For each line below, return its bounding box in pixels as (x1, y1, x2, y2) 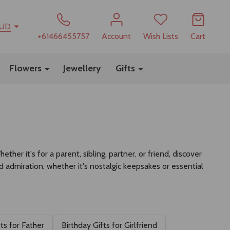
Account (102, 31, 131, 41)
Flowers (9, 62, 42, 74)
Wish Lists (143, 31, 178, 41)
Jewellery (63, 62, 101, 74)
